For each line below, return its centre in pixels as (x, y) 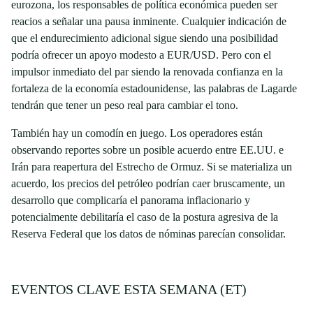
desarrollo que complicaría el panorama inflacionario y (131, 200)
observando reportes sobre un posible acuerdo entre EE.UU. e (147, 150)
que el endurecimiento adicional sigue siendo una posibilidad (145, 38)
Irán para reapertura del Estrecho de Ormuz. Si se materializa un (152, 167)
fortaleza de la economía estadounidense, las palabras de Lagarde (154, 88)
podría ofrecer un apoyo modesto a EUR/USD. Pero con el (141, 55)
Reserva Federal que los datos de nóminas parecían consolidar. (148, 234)
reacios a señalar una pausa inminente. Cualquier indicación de (149, 21)
